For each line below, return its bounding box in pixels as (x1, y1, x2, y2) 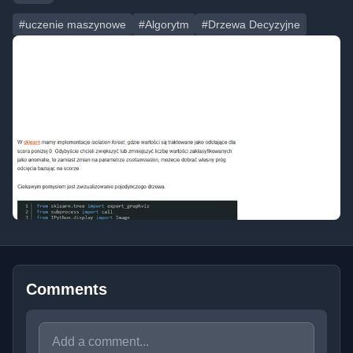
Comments (26, 281, 107, 299)
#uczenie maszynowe (19, 18, 126, 31)
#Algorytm (139, 18, 189, 31)
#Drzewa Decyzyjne (202, 18, 300, 31)
